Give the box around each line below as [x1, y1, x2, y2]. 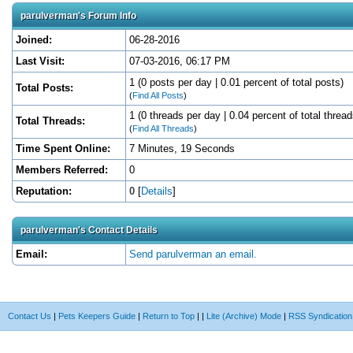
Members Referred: [16, 163, 108, 176]
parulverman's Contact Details [20, 224, 158, 236]
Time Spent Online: [16, 142, 110, 154]
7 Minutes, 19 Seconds [129, 142, 235, 154]
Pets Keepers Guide [58, 310, 136, 321]
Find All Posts [132, 90, 184, 100]
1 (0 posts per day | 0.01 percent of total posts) [129, 76, 344, 88]
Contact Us [8, 310, 51, 321]
